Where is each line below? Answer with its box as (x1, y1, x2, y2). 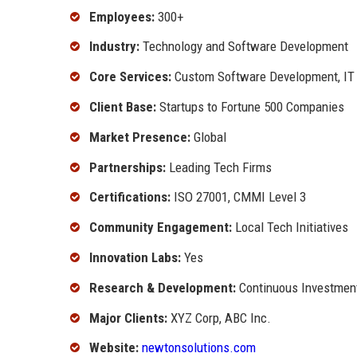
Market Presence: (89, 128, 190, 145)
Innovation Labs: (89, 249, 181, 266)
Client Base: (89, 99, 156, 116)
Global (190, 128, 226, 145)
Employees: (89, 8, 155, 25)
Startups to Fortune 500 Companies (156, 99, 344, 116)
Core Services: (89, 69, 171, 85)
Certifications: (89, 189, 171, 206)
